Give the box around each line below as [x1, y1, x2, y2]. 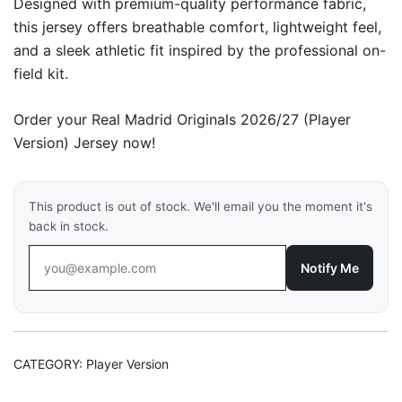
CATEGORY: [13, 356, 86, 371]
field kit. [13, 65, 68, 83]
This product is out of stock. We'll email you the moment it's [29, 199, 372, 214]
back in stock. [29, 219, 109, 233]
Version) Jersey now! [13, 134, 155, 152]
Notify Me [301, 260, 359, 275]
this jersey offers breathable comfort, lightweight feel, [13, 18, 381, 36]
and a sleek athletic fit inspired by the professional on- [13, 41, 386, 59]
